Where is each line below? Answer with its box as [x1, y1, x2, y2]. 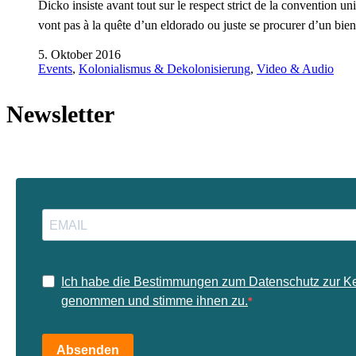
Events [38, 62, 72, 75]
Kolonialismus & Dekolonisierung [79, 62, 250, 75]
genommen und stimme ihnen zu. [61, 294, 248, 308]
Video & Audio [257, 62, 334, 75]
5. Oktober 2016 [38, 48, 121, 61]
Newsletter [6, 101, 114, 127]
